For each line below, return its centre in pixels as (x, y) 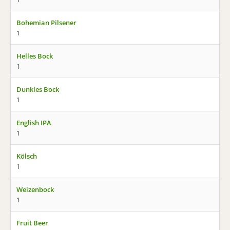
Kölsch (27, 156)
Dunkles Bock (38, 89)
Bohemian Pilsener (46, 23)
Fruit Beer (32, 223)
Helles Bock (35, 56)
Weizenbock (35, 189)
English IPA (34, 123)
